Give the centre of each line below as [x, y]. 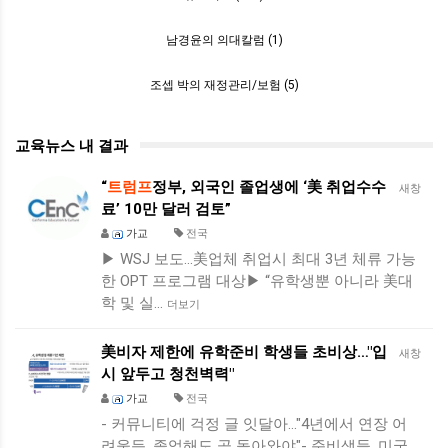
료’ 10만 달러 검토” [166, 209]
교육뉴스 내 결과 [71, 146]
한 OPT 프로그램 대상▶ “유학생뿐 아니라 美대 [257, 281]
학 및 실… [134, 303]
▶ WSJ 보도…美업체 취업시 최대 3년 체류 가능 [258, 259]
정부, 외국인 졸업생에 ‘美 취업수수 [269, 187]
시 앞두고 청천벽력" [167, 374]
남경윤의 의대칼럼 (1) [224, 40]
